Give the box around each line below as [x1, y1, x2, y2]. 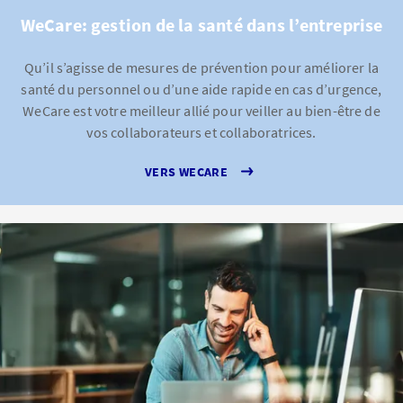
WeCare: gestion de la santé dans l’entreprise [20, 13, 383, 36]
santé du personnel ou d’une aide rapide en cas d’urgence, [21, 80, 382, 98]
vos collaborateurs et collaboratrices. [86, 123, 317, 141]
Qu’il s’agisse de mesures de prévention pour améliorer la [23, 58, 380, 76]
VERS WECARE [144, 163, 228, 180]
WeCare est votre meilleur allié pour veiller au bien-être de [22, 102, 381, 120]
